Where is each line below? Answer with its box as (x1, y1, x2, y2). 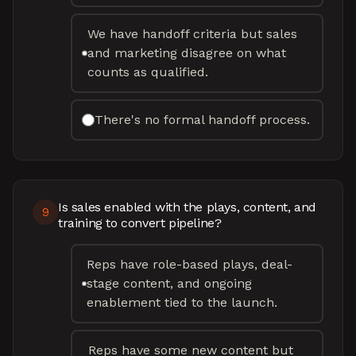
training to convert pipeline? (58, 215, 222, 230)
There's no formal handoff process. (95, 112, 310, 127)
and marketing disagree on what (87, 45, 286, 60)
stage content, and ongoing (87, 276, 253, 291)
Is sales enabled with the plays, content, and (58, 199, 317, 215)
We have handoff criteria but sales (87, 26, 297, 41)
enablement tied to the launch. (87, 295, 278, 310)
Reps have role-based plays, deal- (87, 257, 293, 272)
